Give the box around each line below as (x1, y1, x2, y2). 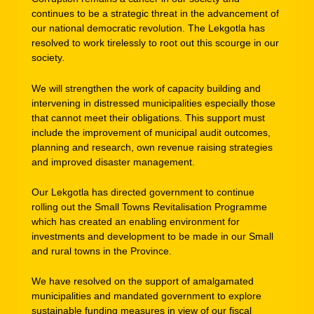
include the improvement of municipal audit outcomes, (32, 126, 271, 138)
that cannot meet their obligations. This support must (32, 111, 265, 123)
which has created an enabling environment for (32, 216, 240, 228)
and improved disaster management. (32, 156, 195, 168)
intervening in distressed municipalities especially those (32, 97, 275, 109)
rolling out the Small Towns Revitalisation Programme (32, 201, 267, 213)
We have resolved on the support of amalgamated (32, 275, 254, 287)
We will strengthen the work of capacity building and (32, 82, 261, 94)
